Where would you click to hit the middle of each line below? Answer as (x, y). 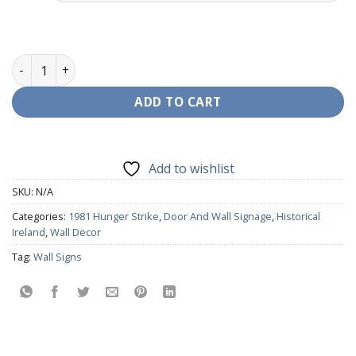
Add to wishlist (192, 169)
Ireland (29, 232)
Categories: (40, 217)
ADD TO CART (178, 101)
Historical (298, 217)
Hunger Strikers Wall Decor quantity (116, 63)
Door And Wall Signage (218, 217)
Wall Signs (58, 257)
